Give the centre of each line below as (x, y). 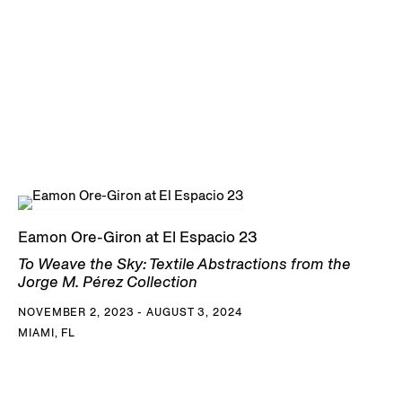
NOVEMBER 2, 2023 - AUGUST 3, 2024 (130, 312)
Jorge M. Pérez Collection (108, 282)
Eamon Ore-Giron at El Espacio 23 (138, 237)
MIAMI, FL (47, 332)
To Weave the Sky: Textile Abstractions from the (184, 264)
